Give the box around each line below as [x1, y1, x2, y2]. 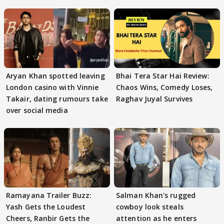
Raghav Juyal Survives [116, 93, 193, 103]
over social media [6, 105, 68, 115]
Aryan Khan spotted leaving [6, 70, 105, 80]
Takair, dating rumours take [6, 93, 108, 103]
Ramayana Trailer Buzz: [6, 190, 92, 200]
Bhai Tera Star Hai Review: [116, 70, 209, 80]
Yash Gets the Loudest [6, 202, 86, 212]
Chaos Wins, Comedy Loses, [116, 82, 213, 92]
